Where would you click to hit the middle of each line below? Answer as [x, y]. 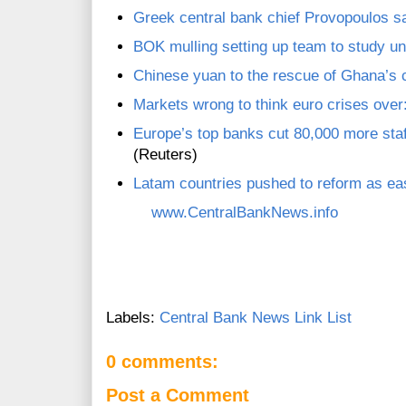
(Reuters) [165, 155]
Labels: [133, 318]
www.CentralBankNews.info [245, 213]
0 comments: [162, 362]
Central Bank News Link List [256, 318]
